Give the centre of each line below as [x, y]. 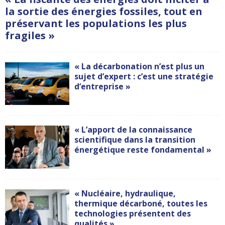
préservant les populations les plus [96, 23]
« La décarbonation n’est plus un [140, 66]
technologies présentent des [133, 214]
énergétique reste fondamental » [143, 150]
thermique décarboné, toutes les [141, 204]
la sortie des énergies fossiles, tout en [104, 11]
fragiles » [30, 35]
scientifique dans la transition [135, 140]
